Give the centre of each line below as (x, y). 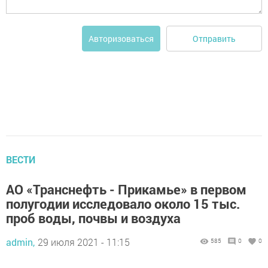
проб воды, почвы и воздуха (93, 218)
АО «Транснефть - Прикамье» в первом (126, 190)
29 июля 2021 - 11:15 (84, 242)
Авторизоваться (121, 39)
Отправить (214, 38)
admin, (20, 242)
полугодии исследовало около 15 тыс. (123, 204)
